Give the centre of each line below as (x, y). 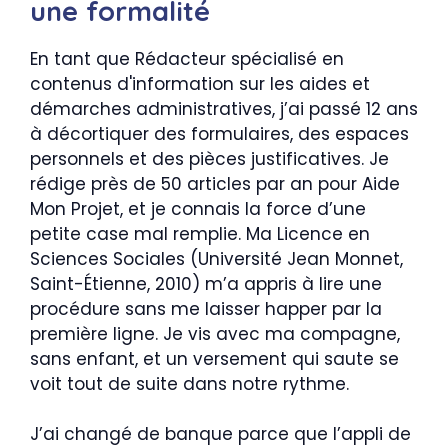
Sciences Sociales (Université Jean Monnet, (216, 258)
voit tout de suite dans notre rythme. (189, 383)
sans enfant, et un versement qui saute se (214, 358)
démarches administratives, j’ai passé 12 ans (224, 108)
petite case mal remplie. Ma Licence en (200, 233)
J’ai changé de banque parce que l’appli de (220, 434)
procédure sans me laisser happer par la (206, 308)
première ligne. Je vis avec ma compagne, (215, 333)
